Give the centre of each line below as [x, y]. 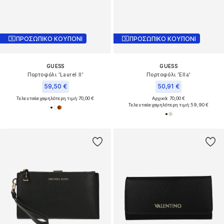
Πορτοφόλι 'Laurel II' [55, 75]
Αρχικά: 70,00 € [169, 98]
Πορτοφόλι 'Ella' [169, 75]
